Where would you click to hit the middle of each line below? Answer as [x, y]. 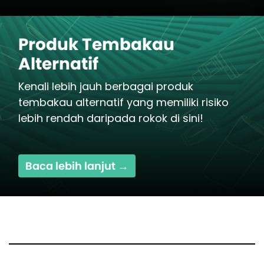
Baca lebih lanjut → [77, 166]
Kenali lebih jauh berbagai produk [106, 86]
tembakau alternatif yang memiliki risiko [123, 102]
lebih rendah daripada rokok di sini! [111, 118]
